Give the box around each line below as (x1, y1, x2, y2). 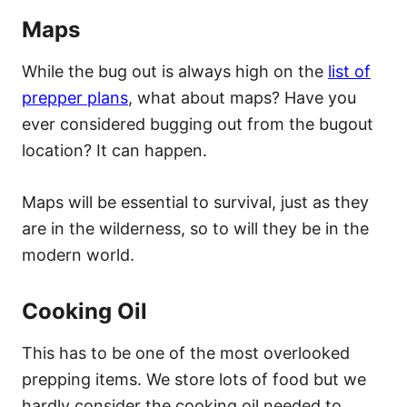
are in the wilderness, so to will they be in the (22, 218, 369, 238)
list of (328, 61, 371, 81)
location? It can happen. (22, 140, 207, 160)
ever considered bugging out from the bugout (22, 114, 373, 134)
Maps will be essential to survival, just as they (22, 192, 369, 212)
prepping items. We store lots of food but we (22, 369, 366, 389)
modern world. (22, 244, 134, 264)
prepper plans (22, 87, 128, 107)
